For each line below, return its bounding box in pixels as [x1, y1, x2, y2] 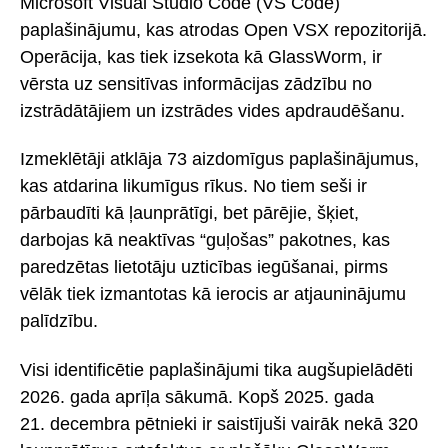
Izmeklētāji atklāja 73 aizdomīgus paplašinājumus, [20, 149, 419, 170]
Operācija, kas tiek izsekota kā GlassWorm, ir [20, 46, 382, 67]
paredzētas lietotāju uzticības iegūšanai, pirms [20, 257, 388, 278]
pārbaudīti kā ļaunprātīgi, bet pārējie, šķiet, [20, 203, 359, 224]
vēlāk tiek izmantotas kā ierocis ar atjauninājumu [20, 284, 406, 305]
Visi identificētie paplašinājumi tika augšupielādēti [20, 359, 413, 380]
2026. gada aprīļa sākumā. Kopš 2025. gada [20, 386, 374, 407]
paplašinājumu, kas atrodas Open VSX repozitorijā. [20, 19, 427, 40]
